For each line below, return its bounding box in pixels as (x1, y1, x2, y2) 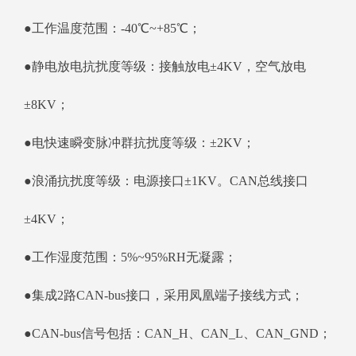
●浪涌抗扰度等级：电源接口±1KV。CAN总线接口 (24, 174, 308, 188)
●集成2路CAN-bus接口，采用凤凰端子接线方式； (24, 288, 304, 303)
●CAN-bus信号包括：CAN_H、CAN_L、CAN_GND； (24, 327, 331, 341)
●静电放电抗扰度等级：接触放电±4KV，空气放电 (24, 60, 306, 74)
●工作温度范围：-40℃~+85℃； (24, 21, 201, 36)
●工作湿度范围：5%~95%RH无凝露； (24, 250, 237, 265)
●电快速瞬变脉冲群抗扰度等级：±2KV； (24, 136, 255, 150)
